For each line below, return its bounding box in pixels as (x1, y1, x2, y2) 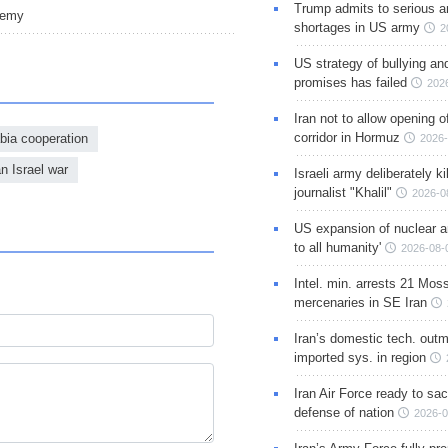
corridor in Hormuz (293, 130, 400, 146)
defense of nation (293, 405, 394, 421)
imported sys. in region (293, 350, 426, 366)
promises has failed (293, 75, 407, 91)
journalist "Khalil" (293, 185, 392, 201)
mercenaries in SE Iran (293, 295, 427, 311)
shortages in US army (293, 20, 420, 36)
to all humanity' (293, 240, 381, 256)
